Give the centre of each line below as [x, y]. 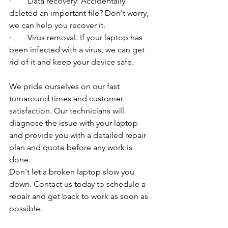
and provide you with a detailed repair [79, 135]
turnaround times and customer [67, 99]
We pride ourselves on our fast [65, 87]
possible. [26, 209]
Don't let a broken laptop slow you [73, 172]
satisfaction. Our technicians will [68, 111]
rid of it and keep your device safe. [72, 62]
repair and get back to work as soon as [80, 196]
